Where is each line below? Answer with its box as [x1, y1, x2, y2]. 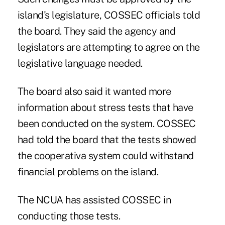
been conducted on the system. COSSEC [17, 118, 196, 130]
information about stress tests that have [17, 101, 193, 114]
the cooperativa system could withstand [17, 150, 194, 162]
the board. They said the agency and [17, 25, 176, 38]
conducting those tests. [17, 210, 121, 222]
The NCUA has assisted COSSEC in [17, 194, 171, 206]
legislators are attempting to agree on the [17, 41, 200, 54]
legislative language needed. [17, 57, 143, 70]
